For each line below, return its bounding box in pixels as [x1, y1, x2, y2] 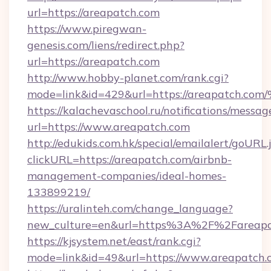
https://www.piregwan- [27, 22, 146, 36]
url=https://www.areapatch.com [27, 120, 190, 134]
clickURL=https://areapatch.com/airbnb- [27, 152, 232, 166]
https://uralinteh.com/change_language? [27, 201, 233, 215]
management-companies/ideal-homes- [27, 169, 226, 183]
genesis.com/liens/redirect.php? [27, 38, 184, 52]
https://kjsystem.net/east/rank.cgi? [27, 234, 201, 248]
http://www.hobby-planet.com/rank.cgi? [27, 71, 229, 85]
